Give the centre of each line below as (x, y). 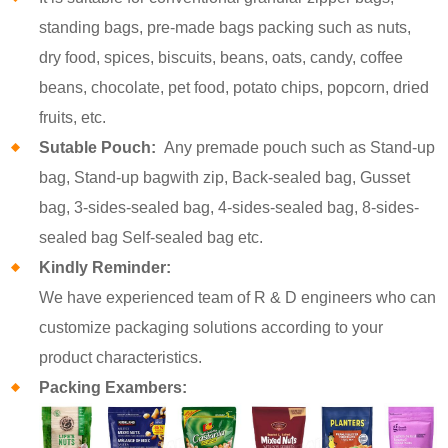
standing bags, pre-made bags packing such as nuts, (225, 28)
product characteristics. (121, 358)
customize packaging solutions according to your (211, 328)
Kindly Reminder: (105, 268)
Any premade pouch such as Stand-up (298, 148)
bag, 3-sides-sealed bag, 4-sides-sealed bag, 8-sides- (229, 208)
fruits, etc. (73, 118)
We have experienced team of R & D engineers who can (238, 298)
